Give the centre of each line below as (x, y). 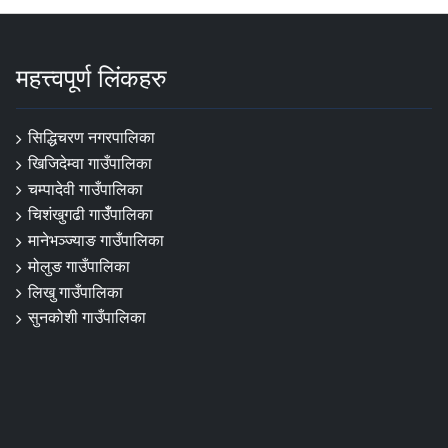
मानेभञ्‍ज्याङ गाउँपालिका (96, 240)
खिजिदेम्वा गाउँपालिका (90, 162)
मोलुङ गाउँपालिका (79, 265)
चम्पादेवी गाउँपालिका (85, 188)
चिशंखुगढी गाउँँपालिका (90, 214)
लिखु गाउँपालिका (75, 291)
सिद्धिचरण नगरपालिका (91, 137)
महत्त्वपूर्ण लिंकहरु (91, 77)
